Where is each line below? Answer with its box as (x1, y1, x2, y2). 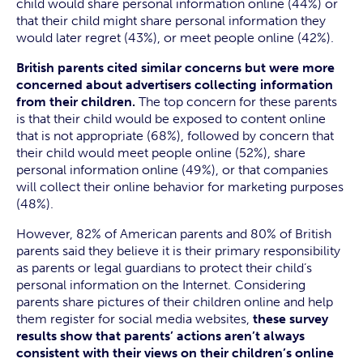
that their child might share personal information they (16, 13, 326, 28)
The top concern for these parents (135, 94, 337, 109)
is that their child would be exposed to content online (16, 111, 326, 126)
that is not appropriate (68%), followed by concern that (16, 128, 334, 143)
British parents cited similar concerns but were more (16, 60, 335, 75)
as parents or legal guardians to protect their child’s (16, 260, 312, 275)
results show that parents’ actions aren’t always (16, 328, 305, 344)
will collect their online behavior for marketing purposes (16, 179, 344, 194)
